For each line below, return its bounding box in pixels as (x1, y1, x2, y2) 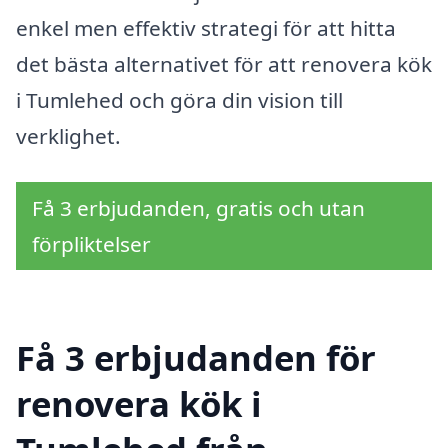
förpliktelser (32, 229, 151, 258)
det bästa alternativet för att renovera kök (16, 50, 432, 79)
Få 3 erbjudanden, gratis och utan (32, 193, 365, 222)
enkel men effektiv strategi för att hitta (16, 14, 396, 43)
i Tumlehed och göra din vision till (16, 86, 343, 115)
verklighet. (16, 122, 121, 151)
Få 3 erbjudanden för (16, 333, 376, 381)
